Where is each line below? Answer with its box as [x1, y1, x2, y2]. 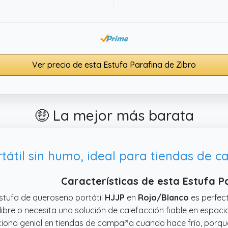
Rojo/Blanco [138, 192, 189, 203]
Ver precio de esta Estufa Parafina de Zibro [32, 59, 196, 70]
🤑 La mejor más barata [34, 106, 194, 124]
